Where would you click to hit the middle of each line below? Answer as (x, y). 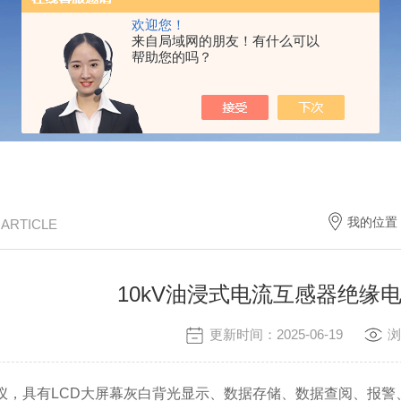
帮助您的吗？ (172, 57)
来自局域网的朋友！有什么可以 (226, 41)
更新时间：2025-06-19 (286, 334)
